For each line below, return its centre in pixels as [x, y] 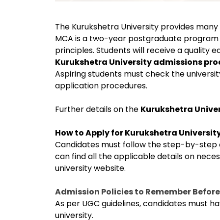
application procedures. [101, 86]
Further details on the [98, 109]
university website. [91, 168]
